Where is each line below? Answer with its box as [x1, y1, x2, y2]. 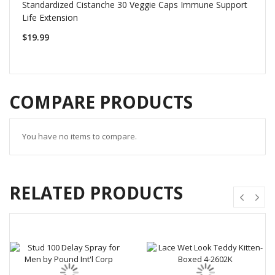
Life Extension [22, 11, 78, 23]
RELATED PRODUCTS [9, 181, 183, 205]
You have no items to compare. [22, 131, 137, 142]
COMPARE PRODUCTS [9, 90, 193, 114]
